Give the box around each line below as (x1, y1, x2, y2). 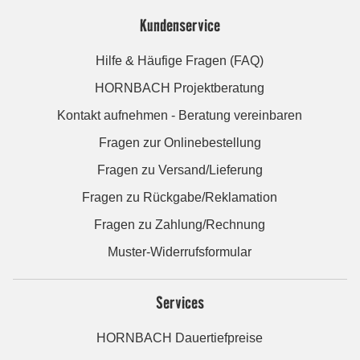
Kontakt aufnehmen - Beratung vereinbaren (57, 108, 303, 122)
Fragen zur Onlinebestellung (98, 135, 261, 149)
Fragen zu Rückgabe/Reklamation (82, 190, 278, 204)
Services (155, 291, 204, 313)
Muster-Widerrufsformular (108, 244, 252, 259)
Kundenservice (139, 14, 220, 35)
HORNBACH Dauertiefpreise (96, 330, 264, 345)
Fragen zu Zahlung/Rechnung (94, 217, 266, 231)
